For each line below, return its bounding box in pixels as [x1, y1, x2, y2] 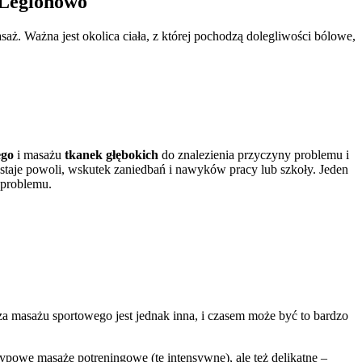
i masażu [14, 147, 65, 162]
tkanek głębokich [65, 147, 158, 162]
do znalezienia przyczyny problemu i [158, 147, 349, 162]
